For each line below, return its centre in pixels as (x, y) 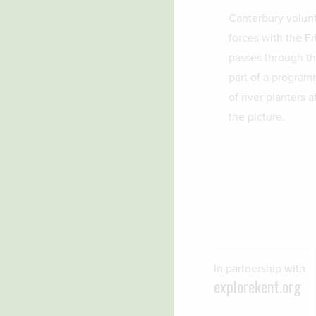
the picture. (256, 117)
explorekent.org (257, 286)
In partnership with (260, 269)
